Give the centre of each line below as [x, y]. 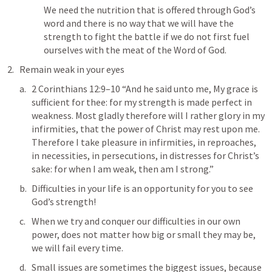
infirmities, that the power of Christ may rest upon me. [146, 129]
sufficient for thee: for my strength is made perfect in [142, 102]
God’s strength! [64, 202]
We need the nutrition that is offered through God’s [150, 10]
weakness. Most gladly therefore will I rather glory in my [148, 115]
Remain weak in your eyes [72, 69]
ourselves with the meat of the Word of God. [135, 50]
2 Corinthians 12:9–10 [76, 89]
